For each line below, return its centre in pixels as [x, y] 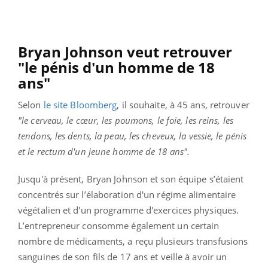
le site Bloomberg [80, 104]
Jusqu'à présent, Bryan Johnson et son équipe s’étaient [131, 179]
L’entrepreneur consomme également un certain [119, 225]
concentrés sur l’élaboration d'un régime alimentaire [127, 194]
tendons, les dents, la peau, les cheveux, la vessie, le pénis [133, 135]
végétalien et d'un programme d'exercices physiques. [129, 210]
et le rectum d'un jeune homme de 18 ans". [104, 151]
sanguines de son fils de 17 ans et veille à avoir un [123, 256]
